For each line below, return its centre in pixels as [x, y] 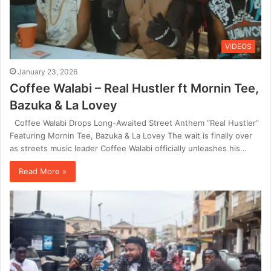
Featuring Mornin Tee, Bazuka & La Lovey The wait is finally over [131, 135]
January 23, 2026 [47, 71]
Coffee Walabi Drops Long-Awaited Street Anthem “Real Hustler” [134, 122]
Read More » [43, 171]
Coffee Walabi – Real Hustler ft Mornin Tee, [134, 88]
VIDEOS [238, 46]
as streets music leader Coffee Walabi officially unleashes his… [128, 148]
